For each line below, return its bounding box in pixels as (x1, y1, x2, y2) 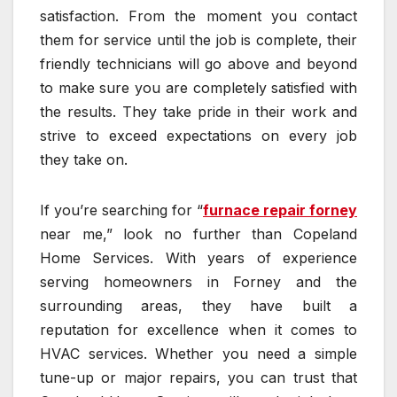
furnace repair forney (203, 201, 357, 220)
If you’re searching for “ (40, 201, 203, 220)
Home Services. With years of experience (40, 249, 357, 268)
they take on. (40, 151, 128, 169)
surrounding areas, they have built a (40, 297, 357, 315)
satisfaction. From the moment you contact (40, 7, 357, 26)
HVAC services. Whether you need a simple (40, 345, 357, 363)
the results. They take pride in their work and (40, 103, 357, 121)
